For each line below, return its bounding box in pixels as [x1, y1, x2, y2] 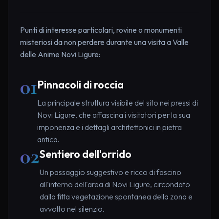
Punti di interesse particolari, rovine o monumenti [20, 24, 182, 35]
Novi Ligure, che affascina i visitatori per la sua [37, 109, 190, 120]
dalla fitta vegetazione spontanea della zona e [40, 191, 193, 201]
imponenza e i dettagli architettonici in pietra [37, 122, 182, 132]
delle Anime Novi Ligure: [20, 49, 100, 59]
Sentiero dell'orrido [40, 147, 131, 161]
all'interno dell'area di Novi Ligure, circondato [40, 179, 190, 189]
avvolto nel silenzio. [40, 203, 105, 214]
